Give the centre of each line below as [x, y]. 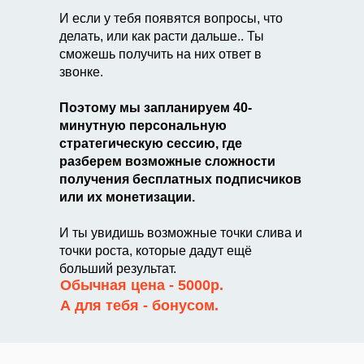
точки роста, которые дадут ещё [156, 251]
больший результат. [118, 269]
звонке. [81, 72]
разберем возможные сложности [167, 161]
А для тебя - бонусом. [139, 305]
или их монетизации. [127, 197]
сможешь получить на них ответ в [160, 54]
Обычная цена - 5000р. [142, 285]
